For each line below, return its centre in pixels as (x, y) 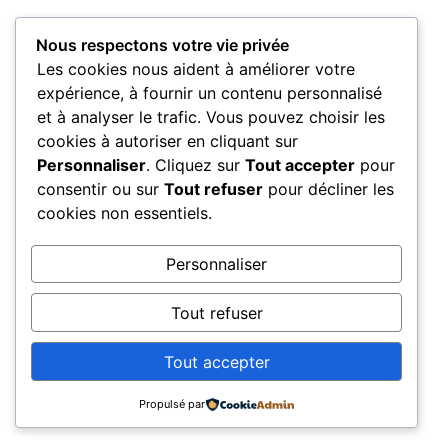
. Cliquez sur (195, 165)
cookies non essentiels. (124, 213)
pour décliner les (328, 189)
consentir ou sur (100, 189)
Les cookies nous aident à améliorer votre (196, 69)
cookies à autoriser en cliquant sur (167, 141)
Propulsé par (171, 404)
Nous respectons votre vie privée (162, 45)
